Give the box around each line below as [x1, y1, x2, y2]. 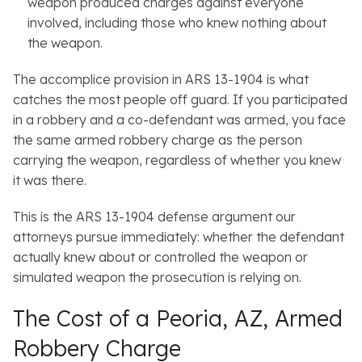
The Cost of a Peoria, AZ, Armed [13, 305, 343, 333]
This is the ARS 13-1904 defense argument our [13, 208, 296, 225]
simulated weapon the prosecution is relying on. [13, 269, 301, 286]
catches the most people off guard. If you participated [13, 91, 347, 108]
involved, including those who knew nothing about [27, 15, 326, 32]
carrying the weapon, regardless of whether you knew [13, 152, 341, 169]
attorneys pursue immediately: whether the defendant [13, 229, 344, 246]
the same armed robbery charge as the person [13, 132, 302, 149]
